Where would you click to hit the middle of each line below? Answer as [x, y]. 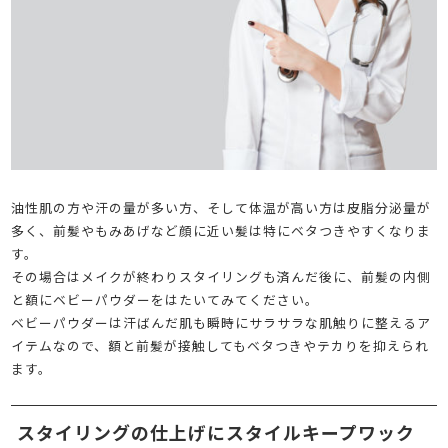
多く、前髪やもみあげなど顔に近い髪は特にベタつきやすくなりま [221, 230]
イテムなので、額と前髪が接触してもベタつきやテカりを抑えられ [220, 345]
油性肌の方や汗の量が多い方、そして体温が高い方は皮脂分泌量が [221, 207]
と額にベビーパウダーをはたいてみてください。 [165, 299]
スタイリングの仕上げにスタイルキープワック [215, 431]
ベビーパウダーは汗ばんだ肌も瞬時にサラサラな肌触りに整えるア [221, 322]
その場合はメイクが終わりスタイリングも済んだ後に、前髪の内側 [221, 276]
